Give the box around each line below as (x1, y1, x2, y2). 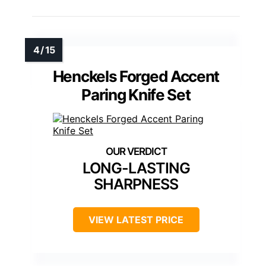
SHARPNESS (94, 175, 178, 194)
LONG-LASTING (82, 159, 190, 178)
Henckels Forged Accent (52, 67, 220, 86)
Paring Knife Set (81, 85, 191, 104)
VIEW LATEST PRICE (88, 214, 183, 226)
